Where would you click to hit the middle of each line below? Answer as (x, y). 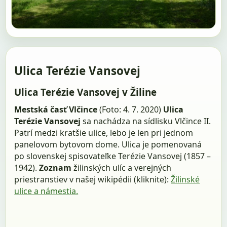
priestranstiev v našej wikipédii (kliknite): (93, 179)
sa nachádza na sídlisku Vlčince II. (147, 121)
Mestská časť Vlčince (56, 109)
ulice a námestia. (46, 191)
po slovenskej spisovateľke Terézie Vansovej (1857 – (113, 156)
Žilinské (185, 179)
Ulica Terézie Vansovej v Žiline (86, 92)
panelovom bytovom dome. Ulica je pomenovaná (108, 144)
